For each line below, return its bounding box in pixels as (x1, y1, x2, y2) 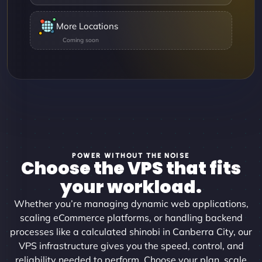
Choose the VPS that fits (21, 156, 241, 181)
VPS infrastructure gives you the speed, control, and (18, 239, 244, 251)
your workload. (60, 174, 202, 199)
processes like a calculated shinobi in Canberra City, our (10, 225, 252, 237)
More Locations (56, 20, 118, 32)
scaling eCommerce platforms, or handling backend (19, 211, 243, 223)
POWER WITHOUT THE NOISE (72, 150, 190, 160)
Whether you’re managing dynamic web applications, (13, 197, 249, 209)
